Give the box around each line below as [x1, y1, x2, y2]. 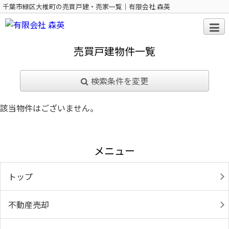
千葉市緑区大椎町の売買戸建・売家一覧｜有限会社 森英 [3, 2, 170, 11]
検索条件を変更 [90, 75, 148, 87]
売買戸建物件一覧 [74, 43, 155, 58]
